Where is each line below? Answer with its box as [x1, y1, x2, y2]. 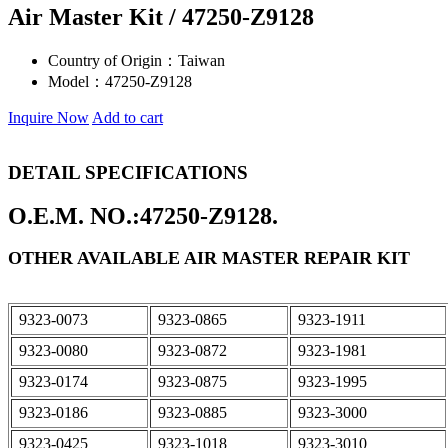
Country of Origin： [48, 52, 178, 70]
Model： [48, 73, 105, 91]
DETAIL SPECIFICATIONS [8, 161, 248, 183]
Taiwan [178, 52, 225, 70]
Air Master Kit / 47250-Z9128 [8, 4, 314, 31]
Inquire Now [8, 109, 89, 127]
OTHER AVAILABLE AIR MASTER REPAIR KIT [8, 247, 410, 268]
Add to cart [92, 109, 163, 127]
